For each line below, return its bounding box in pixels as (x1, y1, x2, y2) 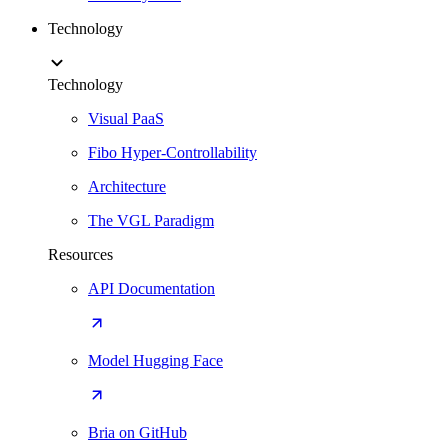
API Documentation (88, 280, 215, 297)
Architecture (88, 178, 166, 195)
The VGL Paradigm (88, 212, 214, 229)
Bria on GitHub (88, 424, 187, 441)
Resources (48, 246, 113, 263)
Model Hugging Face (88, 352, 223, 369)
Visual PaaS (88, 110, 164, 127)
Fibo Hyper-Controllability (88, 144, 257, 161)
